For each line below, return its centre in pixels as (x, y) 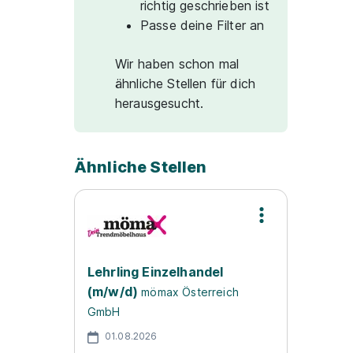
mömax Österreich (190, 292)
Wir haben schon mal (177, 64)
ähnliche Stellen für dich (186, 84)
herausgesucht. (160, 103)
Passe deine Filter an (203, 25)
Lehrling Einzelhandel (156, 272)
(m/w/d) (113, 292)
